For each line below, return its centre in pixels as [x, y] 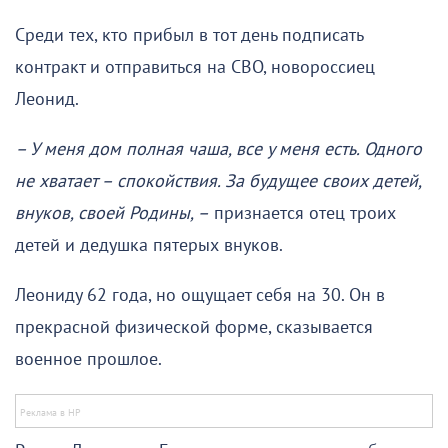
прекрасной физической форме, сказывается [194, 328]
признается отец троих [302, 214]
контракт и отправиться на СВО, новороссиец [195, 68]
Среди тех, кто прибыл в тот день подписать [189, 36]
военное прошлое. [88, 360]
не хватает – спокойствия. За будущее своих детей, [218, 182]
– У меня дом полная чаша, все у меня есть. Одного [218, 150]
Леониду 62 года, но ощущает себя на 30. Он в [200, 296]
